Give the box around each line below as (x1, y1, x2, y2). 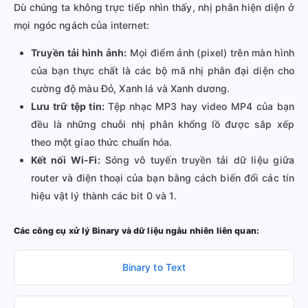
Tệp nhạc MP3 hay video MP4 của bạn (104, 100, 294, 112)
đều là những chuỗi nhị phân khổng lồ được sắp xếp (31, 118, 294, 130)
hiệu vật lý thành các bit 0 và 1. (31, 189, 177, 201)
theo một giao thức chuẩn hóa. (31, 135, 173, 148)
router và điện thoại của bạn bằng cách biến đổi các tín (31, 171, 294, 184)
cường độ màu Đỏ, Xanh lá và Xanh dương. (31, 82, 230, 94)
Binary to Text (122, 261, 186, 273)
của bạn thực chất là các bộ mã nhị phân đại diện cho (31, 64, 294, 76)
